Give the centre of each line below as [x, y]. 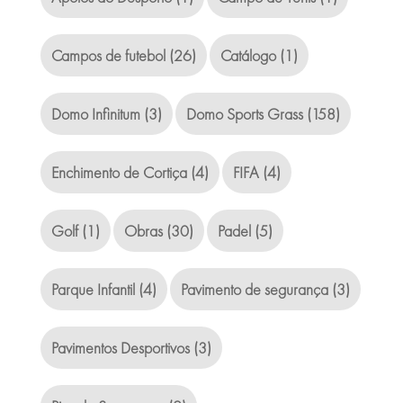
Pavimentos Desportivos [120, 348]
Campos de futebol [108, 56]
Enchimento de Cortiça [119, 173]
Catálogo [248, 56]
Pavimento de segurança [254, 290]
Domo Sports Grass [244, 114]
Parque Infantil [93, 290]
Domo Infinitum [95, 114]
